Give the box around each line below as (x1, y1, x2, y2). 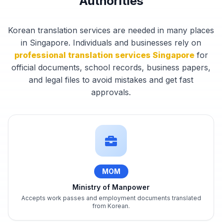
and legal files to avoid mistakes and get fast (29, 74, 193, 85)
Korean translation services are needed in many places (8, 25, 214, 35)
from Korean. (92, 202, 130, 210)
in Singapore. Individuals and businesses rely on (21, 37, 201, 48)
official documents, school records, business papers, (11, 62, 211, 72)
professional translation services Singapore (14, 50, 194, 60)
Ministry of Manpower (72, 182, 150, 191)
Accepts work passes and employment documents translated (21, 194, 201, 202)
